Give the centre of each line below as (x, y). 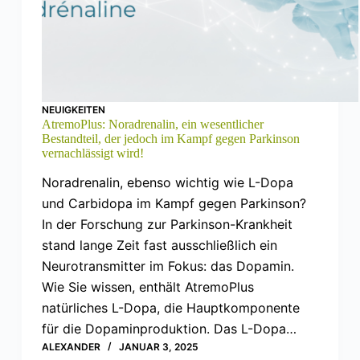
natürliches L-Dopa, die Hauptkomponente (170, 308)
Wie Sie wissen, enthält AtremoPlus (147, 287)
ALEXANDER (71, 347)
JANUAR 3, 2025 (158, 347)
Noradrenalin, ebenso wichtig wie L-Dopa (167, 183)
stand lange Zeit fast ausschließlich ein (159, 245)
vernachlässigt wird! (92, 153)
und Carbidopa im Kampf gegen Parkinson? (174, 204)
